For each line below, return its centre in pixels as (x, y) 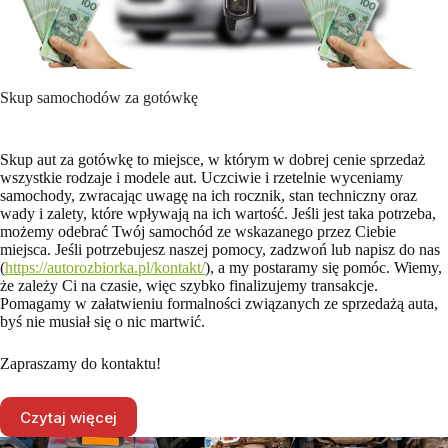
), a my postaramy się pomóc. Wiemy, (323, 268)
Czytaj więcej (68, 417)
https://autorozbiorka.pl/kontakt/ (105, 268)
